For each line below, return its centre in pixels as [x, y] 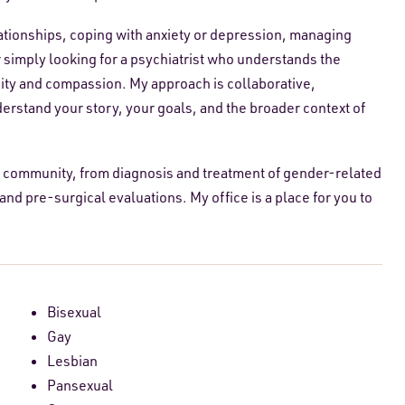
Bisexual [74, 312]
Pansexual [80, 386]
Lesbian [72, 361]
